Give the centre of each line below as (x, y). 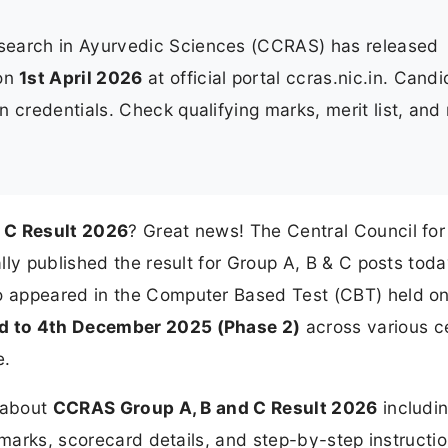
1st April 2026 (81, 77)
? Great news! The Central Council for (287, 231)
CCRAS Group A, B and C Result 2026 (215, 408)
